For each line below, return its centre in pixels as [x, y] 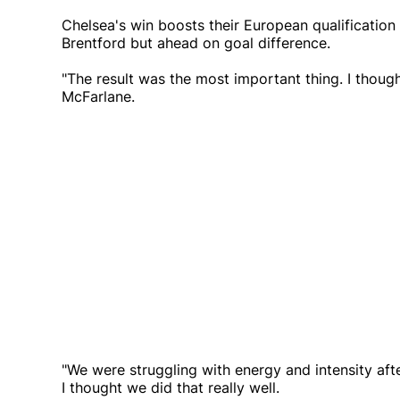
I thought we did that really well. [171, 388]
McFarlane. [98, 97]
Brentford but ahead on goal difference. [196, 43]
